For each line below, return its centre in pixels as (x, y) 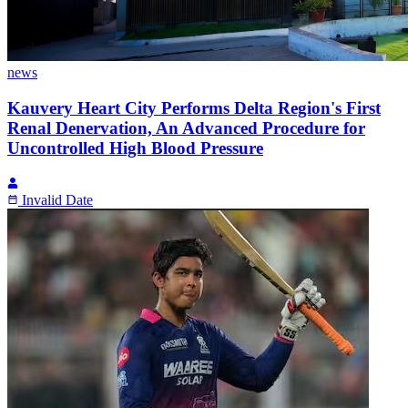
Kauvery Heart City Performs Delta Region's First (194, 107)
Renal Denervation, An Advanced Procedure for (186, 127)
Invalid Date (57, 199)
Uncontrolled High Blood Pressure (135, 148)
